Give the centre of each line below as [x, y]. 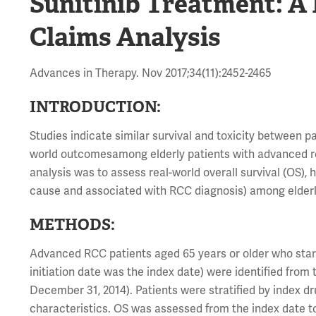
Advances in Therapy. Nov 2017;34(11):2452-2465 [151, 74]
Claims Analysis [126, 37]
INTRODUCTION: [96, 107]
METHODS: [73, 225]
